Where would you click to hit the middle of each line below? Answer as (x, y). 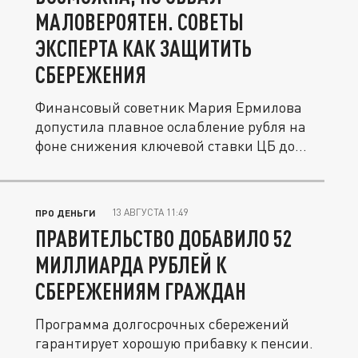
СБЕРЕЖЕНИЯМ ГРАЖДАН (141, 291)
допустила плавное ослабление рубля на (171, 126)
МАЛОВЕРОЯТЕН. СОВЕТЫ (139, 22)
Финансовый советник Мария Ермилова (169, 107)
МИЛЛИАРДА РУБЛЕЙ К (131, 265)
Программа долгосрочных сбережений (162, 324)
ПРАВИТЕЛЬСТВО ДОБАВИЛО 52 (164, 238)
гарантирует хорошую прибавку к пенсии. (174, 343)
